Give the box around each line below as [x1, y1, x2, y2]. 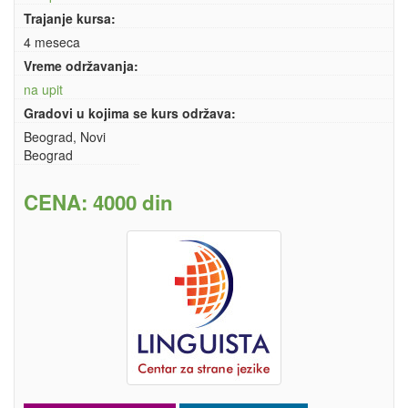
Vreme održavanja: [24, 56, 138, 75]
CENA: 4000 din [24, 188, 173, 217]
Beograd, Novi [24, 127, 106, 146]
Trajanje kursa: [24, 9, 116, 27]
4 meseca [24, 33, 80, 51]
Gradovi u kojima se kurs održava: [24, 104, 236, 122]
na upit [24, 80, 63, 98]
